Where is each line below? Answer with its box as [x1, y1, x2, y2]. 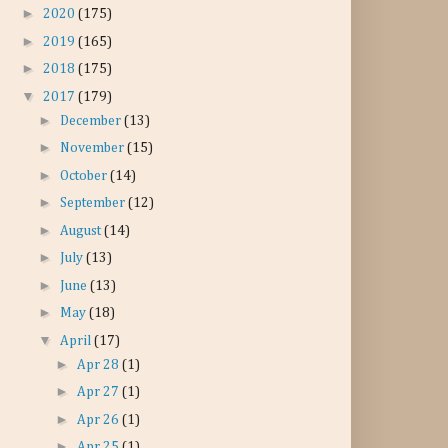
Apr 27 [76, 385, 122, 399]
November [59, 141, 127, 155]
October [59, 168, 110, 183]
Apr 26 [76, 412, 122, 427]
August [59, 223, 104, 238]
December [59, 113, 124, 128]
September [59, 196, 128, 210]
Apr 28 [76, 357, 122, 372]
